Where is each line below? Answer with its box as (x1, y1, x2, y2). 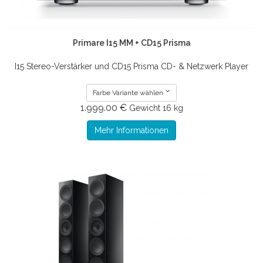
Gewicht (129, 103, 160, 113)
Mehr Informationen (95, 125, 168, 135)
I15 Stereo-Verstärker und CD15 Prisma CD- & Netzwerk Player (15, 61, 248, 71)
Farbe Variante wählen (93, 88, 164, 97)
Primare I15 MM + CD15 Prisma (72, 38, 191, 48)
